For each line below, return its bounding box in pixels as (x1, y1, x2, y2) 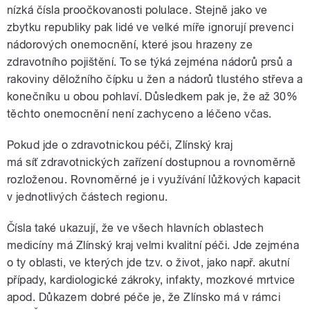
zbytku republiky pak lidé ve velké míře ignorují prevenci (7, 21, 294, 35)
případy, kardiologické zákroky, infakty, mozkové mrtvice (7, 273, 295, 287)
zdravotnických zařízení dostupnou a (37, 156, 233, 170)
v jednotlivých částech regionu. (7, 190, 168, 204)
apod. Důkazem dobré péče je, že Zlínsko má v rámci (7, 291, 281, 304)
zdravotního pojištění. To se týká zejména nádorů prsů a (7, 55, 293, 69)
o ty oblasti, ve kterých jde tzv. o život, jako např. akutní (7, 256, 290, 270)
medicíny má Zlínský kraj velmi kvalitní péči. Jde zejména (7, 239, 300, 253)
